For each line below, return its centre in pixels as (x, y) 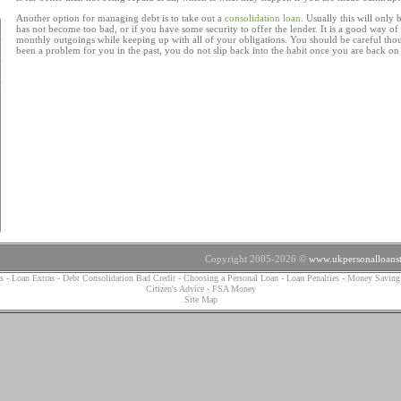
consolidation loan (263, 18)
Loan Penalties (312, 278)
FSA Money (234, 289)
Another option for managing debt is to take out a (120, 18)
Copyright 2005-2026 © (257, 259)
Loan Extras (34, 278)
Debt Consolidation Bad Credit (119, 278)
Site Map (200, 299)
